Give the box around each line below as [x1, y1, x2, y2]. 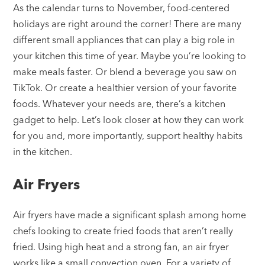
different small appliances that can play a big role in [13, 33, 235, 46]
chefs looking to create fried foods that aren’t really [13, 224, 234, 237]
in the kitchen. [13, 145, 73, 157]
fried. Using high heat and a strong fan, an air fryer [13, 240, 230, 253]
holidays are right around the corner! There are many [13, 17, 242, 30]
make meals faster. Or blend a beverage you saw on [13, 65, 237, 77]
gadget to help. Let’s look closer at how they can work [13, 113, 244, 125]
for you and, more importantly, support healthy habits [13, 129, 243, 141]
